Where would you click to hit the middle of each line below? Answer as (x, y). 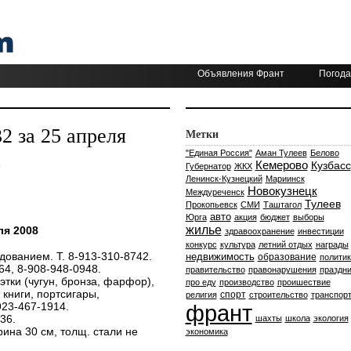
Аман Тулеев (281, 153)
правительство (215, 270)
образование (287, 257)
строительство (278, 295)
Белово (324, 153)
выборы (308, 217)
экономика (206, 331)
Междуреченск (215, 192)
